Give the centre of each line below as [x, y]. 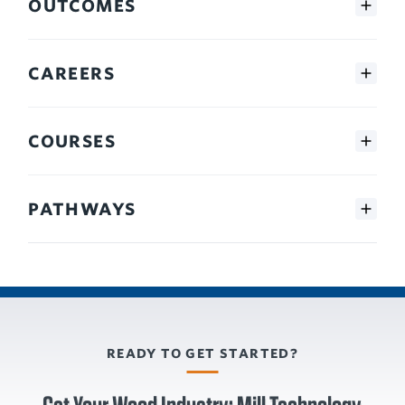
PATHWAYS [82, 209]
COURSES [72, 141]
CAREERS [72, 74]
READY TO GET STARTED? [202, 354]
